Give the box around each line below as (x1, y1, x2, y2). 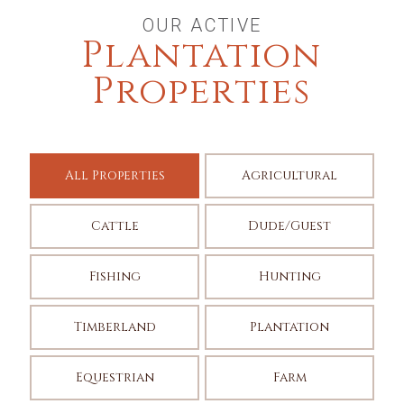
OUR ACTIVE (142, 14, 262, 36)
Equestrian (75, 369, 154, 386)
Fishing (88, 268, 141, 285)
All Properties (64, 167, 165, 184)
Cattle (90, 217, 139, 234)
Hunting (258, 268, 321, 285)
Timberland (73, 318, 156, 335)
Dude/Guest (248, 217, 331, 234)
